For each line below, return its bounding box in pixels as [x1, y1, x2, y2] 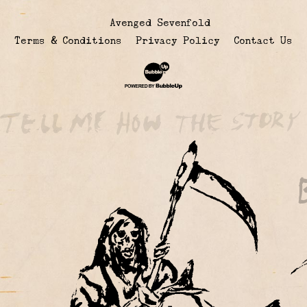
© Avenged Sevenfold [97, 17, 210, 29]
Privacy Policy [136, 35, 220, 47]
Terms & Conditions [14, 35, 122, 47]
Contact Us [234, 35, 293, 47]
